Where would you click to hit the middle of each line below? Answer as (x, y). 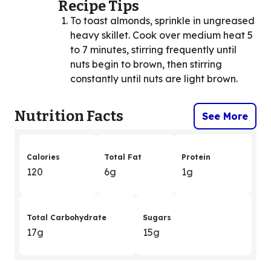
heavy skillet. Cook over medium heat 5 (162, 35)
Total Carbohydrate (67, 218)
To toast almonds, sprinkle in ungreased (162, 21)
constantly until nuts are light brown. (154, 79)
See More (225, 116)
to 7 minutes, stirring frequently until (153, 50)
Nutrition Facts (69, 116)
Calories (43, 157)
